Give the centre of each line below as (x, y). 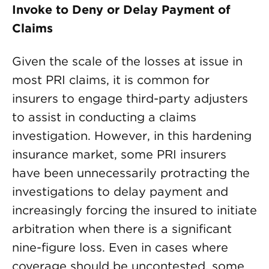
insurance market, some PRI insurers (119, 154)
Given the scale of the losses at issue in (127, 61)
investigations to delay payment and (120, 192)
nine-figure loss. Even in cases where (120, 247)
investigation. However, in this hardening (132, 136)
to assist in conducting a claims (104, 117)
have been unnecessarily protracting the (131, 173)
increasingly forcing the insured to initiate (134, 210)
